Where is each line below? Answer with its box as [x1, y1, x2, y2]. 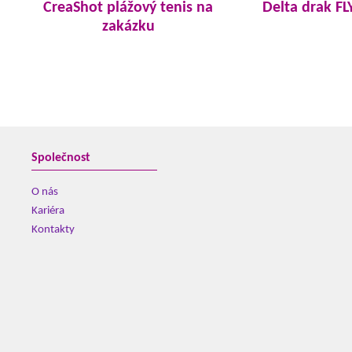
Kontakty [31, 224, 75, 236]
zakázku [101, 19, 155, 35]
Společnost [31, 152, 90, 164]
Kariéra [31, 205, 64, 217]
